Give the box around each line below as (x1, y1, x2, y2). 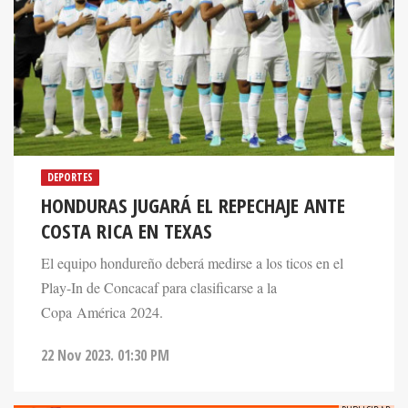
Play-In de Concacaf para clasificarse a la (41, 250, 277, 270)
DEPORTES (47, 141, 93, 158)
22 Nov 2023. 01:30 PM (41, 318, 169, 339)
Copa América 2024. (41, 274, 163, 295)
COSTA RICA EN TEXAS (41, 189, 212, 218)
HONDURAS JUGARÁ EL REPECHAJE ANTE (41, 163, 345, 192)
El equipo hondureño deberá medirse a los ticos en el (41, 225, 343, 246)
